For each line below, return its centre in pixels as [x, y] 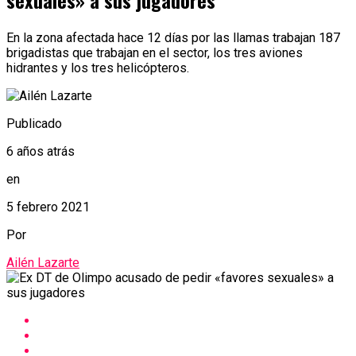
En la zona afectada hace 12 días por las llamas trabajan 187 [173, 37]
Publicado [34, 123]
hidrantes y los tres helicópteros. [98, 68]
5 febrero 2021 [48, 207]
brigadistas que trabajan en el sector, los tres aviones [155, 52]
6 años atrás [41, 151]
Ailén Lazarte [43, 262]
